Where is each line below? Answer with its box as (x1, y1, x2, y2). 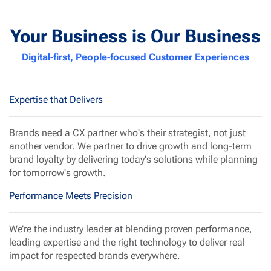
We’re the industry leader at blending (9, 223, 165, 235)
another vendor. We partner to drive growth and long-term (9, 140, 252, 152)
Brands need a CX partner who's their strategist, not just (9, 126, 246, 139)
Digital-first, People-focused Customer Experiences (22, 51, 249, 63)
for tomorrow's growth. (9, 166, 106, 178)
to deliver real (186, 236, 245, 248)
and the (81, 236, 118, 248)
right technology (118, 236, 186, 248)
